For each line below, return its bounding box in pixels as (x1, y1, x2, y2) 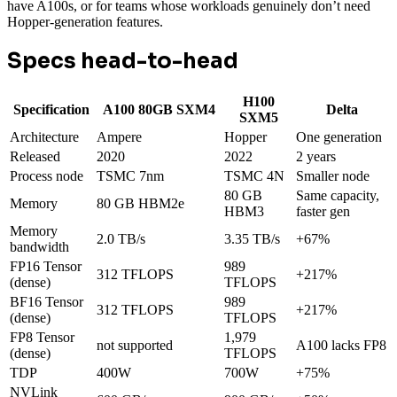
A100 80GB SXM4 (102, 102, 215, 118)
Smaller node (296, 168, 370, 184)
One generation (296, 129, 382, 145)
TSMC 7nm (97, 168, 164, 184)
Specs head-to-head (7, 47, 238, 74)
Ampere (97, 129, 142, 145)
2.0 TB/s (97, 231, 145, 247)
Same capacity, (296, 188, 379, 204)
